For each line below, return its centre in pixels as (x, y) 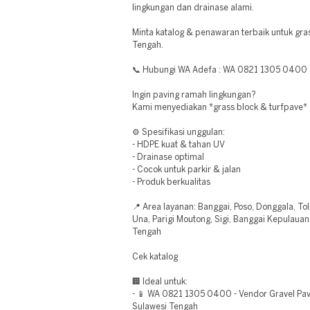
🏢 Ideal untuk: (160, 282)
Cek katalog (155, 257)
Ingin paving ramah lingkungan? (194, 95)
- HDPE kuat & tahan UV (179, 145)
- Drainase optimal (168, 157)
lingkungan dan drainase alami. (193, 8)
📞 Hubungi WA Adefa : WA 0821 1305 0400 (220, 70)
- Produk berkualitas (171, 182)
